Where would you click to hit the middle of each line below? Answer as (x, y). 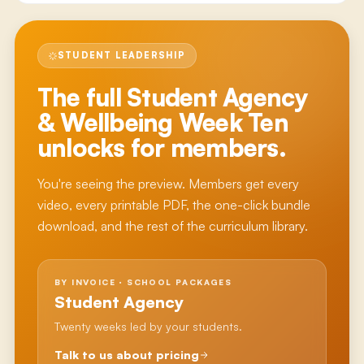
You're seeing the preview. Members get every (168, 184)
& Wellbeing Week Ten (162, 122)
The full (82, 97)
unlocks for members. (161, 147)
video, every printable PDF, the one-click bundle (173, 205)
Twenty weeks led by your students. (148, 326)
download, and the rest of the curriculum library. (172, 226)
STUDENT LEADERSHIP (121, 55)
